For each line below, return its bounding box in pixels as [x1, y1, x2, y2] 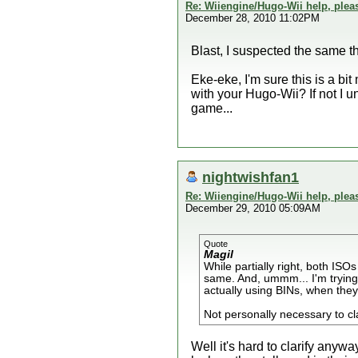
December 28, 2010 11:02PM [185, 12, 320, 24]
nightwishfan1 [202, 169, 299, 185]
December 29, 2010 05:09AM [185, 202, 320, 214]
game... [191, 101, 233, 115]
